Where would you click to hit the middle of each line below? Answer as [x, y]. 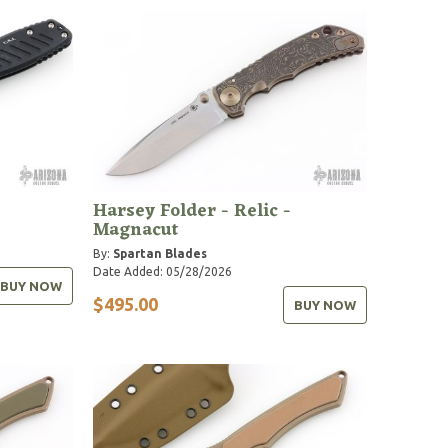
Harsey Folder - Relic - [192, 210]
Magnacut [136, 229]
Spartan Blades [160, 253]
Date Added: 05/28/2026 [163, 271]
